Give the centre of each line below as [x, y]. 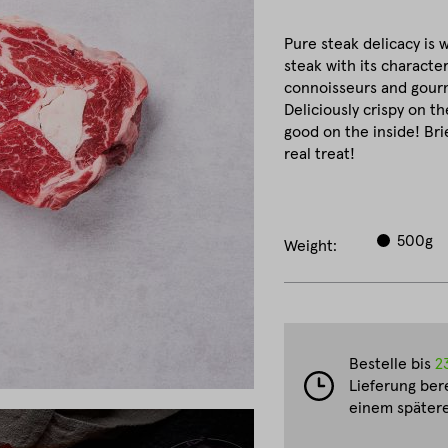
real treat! [319, 154]
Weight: [310, 246]
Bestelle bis [392, 364]
